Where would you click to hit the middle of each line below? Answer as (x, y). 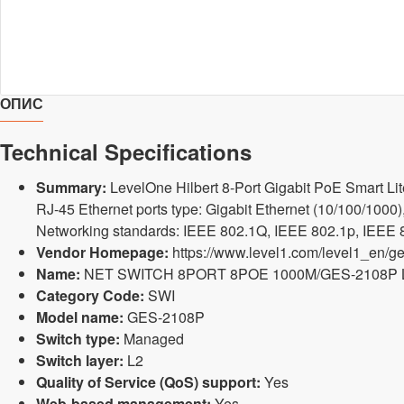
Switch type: (78, 339)
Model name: (80, 317)
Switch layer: (80, 360)
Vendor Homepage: (102, 252)
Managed (152, 339)
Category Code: (90, 295)
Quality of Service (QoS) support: (148, 382)
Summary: (71, 187)
